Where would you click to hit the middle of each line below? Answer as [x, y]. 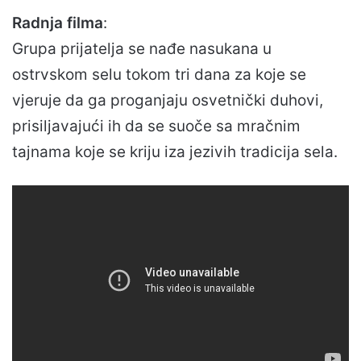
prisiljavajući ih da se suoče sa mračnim [156, 126]
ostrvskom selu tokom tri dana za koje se [159, 74]
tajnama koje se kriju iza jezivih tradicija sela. [175, 151]
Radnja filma [58, 23]
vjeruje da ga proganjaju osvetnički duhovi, [168, 100]
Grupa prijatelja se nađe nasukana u [142, 48]
